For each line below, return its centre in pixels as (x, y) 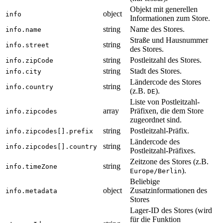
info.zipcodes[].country (51, 147)
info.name (23, 30)
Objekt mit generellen (164, 9)
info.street (27, 45)
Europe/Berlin (156, 171)
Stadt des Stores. (156, 71)
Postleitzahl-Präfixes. (163, 151)
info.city (23, 72)
